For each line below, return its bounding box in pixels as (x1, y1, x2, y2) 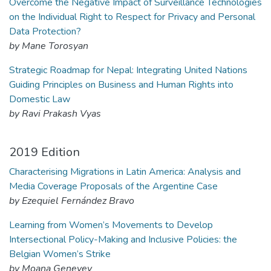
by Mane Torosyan (9, 39, 88, 53)
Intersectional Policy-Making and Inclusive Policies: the (9, 233, 237, 246)
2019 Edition (9, 144, 80, 160)
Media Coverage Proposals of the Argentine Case (9, 180, 218, 193)
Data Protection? (9, 25, 81, 38)
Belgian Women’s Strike (9, 247, 111, 261)
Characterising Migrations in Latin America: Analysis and (9, 165, 241, 178)
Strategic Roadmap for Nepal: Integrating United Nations (9, 64, 247, 77)
